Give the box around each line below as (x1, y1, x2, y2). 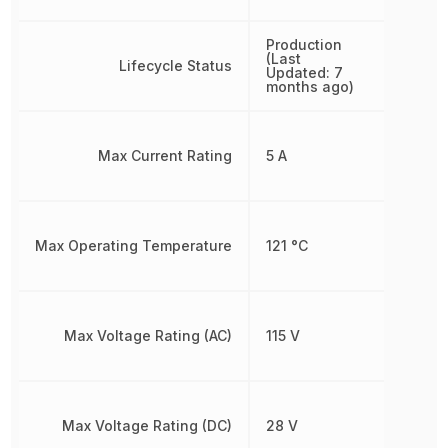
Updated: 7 (266, 63, 344, 81)
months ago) (266, 77, 355, 95)
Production (266, 35, 343, 53)
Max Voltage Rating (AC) (64, 326, 233, 344)
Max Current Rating (98, 146, 233, 164)
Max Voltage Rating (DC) (62, 416, 233, 434)
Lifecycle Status (119, 56, 233, 74)
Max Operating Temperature (35, 236, 233, 254)
